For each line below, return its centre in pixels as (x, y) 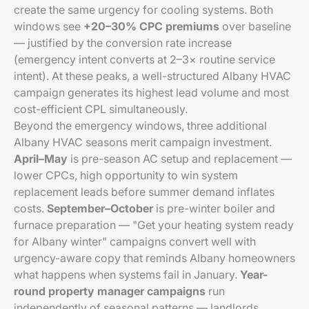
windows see (49, 26)
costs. (30, 208)
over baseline (255, 26)
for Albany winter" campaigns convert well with (135, 241)
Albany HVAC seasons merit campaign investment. (143, 142)
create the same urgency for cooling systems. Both (143, 10)
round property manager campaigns (110, 291)
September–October (100, 208)
